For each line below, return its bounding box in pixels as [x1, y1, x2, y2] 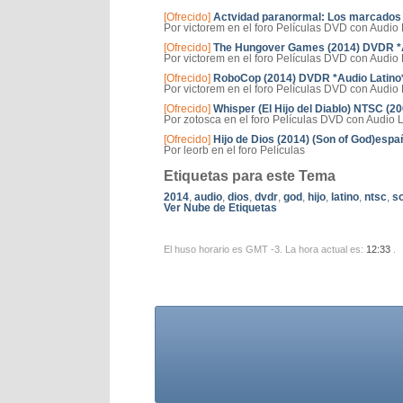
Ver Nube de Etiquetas [164, 201, 277, 214]
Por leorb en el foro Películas [164, 144, 305, 157]
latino [331, 191, 359, 203]
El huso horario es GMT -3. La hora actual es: [164, 244, 366, 255]
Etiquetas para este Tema [164, 168, 336, 184]
